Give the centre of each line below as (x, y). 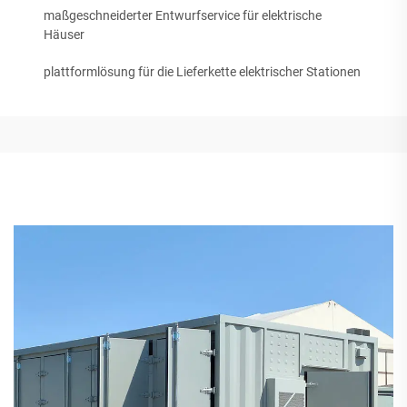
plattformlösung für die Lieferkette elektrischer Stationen (202, 72)
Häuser (64, 35)
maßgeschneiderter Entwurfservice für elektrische (183, 16)
